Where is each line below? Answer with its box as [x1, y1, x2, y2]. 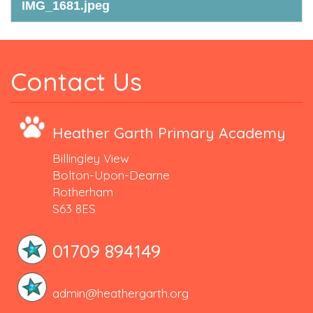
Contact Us [10, 66, 142, 97]
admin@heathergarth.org [52, 286, 189, 300]
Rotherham [52, 184, 113, 199]
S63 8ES [52, 201, 96, 216]
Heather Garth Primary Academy [52, 124, 286, 142]
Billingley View [52, 151, 129, 166]
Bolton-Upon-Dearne [52, 168, 170, 182]
